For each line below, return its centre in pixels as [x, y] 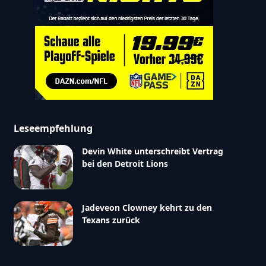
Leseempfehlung [53, 128]
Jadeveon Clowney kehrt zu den [147, 207]
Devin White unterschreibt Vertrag [152, 151]
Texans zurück [111, 220]
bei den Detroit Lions [125, 163]
